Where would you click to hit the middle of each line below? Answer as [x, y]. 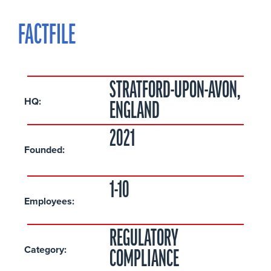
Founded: [44, 149]
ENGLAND [134, 112]
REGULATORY [144, 240]
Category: [45, 249]
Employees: [49, 201]
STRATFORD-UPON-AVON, [175, 91]
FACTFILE [47, 36]
